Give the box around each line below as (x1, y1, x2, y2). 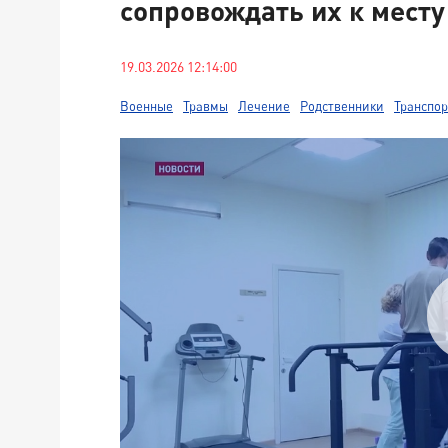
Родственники (300, 98, 384, 114)
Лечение (238, 98, 290, 114)
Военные (120, 98, 173, 114)
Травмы (183, 98, 228, 114)
